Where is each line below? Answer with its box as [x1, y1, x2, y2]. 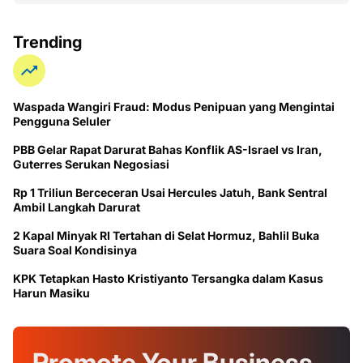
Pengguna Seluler [13, 113, 111, 128]
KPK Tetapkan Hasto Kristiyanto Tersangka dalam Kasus [13, 271, 323, 285]
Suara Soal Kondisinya [13, 242, 137, 257]
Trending [13, 32, 82, 52]
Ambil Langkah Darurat [13, 199, 140, 214]
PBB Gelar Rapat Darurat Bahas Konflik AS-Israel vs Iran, [13, 142, 322, 156]
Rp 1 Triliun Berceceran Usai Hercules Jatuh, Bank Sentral [13, 185, 327, 199]
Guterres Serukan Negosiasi [13, 156, 169, 171]
